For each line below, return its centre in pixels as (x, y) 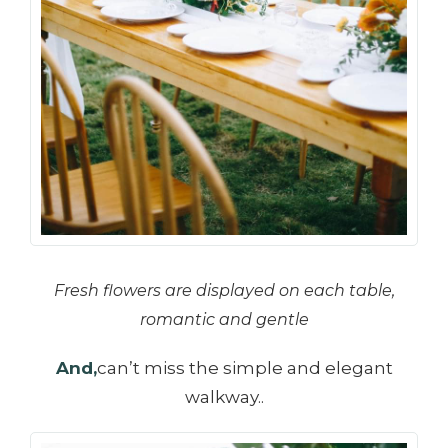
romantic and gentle (224, 319)
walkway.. (224, 396)
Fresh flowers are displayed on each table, (224, 290)
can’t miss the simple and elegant (244, 367)
